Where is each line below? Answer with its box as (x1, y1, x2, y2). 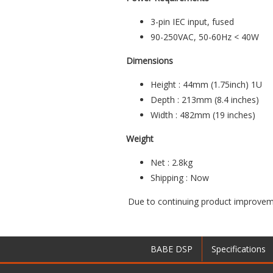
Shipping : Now (151, 172, 209, 184)
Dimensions (126, 55, 173, 67)
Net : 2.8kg (151, 157, 193, 169)
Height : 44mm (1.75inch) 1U (151, 79, 262, 91)
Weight (126, 133, 154, 145)
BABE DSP (151, 243, 193, 255)
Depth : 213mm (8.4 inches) (151, 94, 259, 106)
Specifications (211, 243, 266, 255)
